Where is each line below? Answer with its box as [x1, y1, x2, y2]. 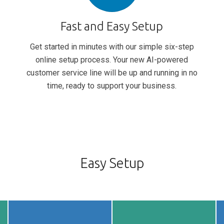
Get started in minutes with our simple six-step [29, 41, 194, 51]
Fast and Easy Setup [60, 19, 163, 33]
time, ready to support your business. [47, 80, 177, 90]
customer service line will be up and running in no [26, 67, 197, 77]
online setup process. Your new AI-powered [35, 54, 188, 64]
